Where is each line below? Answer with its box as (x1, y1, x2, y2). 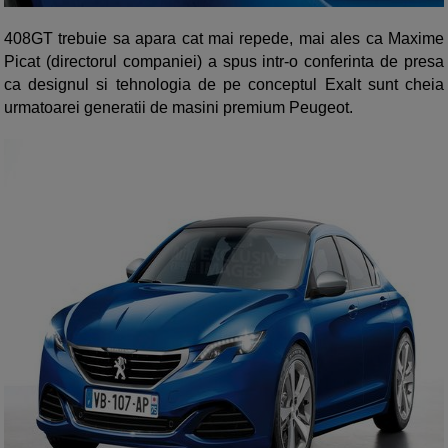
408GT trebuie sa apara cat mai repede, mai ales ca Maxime (4, 29, 444, 47)
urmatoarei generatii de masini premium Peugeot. (4, 98, 353, 116)
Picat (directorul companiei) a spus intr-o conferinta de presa (4, 52, 444, 70)
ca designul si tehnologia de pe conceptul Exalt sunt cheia (4, 75, 444, 93)
